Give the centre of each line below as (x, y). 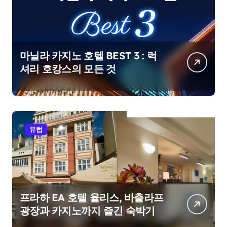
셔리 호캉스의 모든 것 (68, 69)
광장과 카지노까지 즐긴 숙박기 (87, 211)
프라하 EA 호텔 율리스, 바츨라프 (92, 198)
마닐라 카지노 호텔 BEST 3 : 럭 (88, 56)
